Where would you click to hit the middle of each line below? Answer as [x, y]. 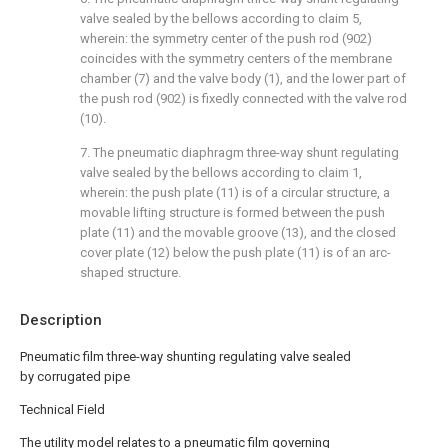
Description [61, 320]
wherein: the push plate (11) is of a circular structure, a [235, 192]
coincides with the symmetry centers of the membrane [236, 58]
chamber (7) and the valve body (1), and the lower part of [243, 78]
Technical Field [62, 409]
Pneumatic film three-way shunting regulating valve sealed [185, 356]
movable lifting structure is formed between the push [232, 212]
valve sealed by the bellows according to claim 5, [221, 18]
